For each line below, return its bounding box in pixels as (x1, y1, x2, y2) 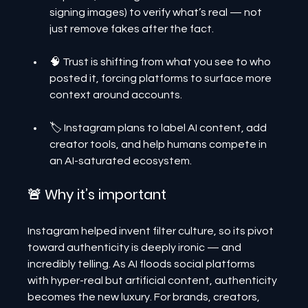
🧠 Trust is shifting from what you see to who (49, 56, 274, 67)
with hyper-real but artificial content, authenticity (27, 275, 280, 286)
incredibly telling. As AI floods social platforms (27, 258, 258, 269)
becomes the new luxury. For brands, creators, (27, 291, 263, 302)
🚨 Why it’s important (27, 185, 167, 204)
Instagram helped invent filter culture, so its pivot (27, 225, 276, 236)
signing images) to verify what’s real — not (49, 7, 265, 18)
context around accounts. (49, 89, 183, 100)
